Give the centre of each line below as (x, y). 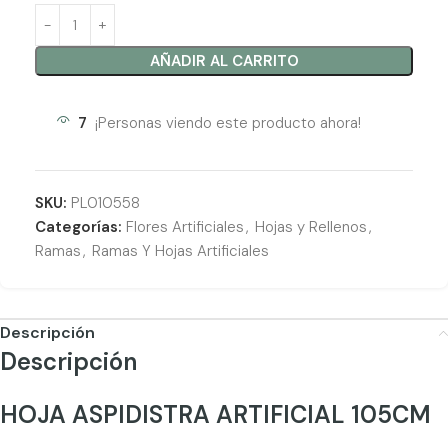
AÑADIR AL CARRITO (224, 61)
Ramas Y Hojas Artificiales (180, 251)
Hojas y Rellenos (311, 227)
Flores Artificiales (185, 227)
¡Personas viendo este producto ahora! (228, 123)
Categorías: (78, 227)
